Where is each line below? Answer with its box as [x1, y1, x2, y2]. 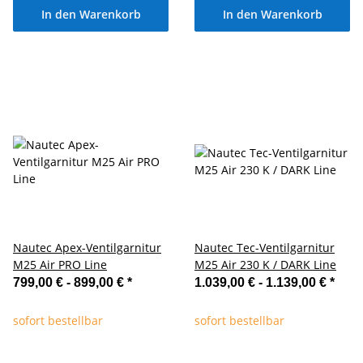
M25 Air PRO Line [13, 256, 107, 272]
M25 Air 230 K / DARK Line [194, 256, 336, 272]
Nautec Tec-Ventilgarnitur [194, 239, 335, 255]
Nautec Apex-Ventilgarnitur [13, 239, 161, 255]
